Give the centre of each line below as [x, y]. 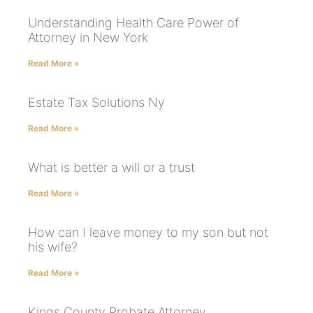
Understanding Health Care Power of [133, 22]
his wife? [53, 247]
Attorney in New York [88, 37]
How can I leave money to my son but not [148, 232]
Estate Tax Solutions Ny [96, 102]
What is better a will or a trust [111, 167]
